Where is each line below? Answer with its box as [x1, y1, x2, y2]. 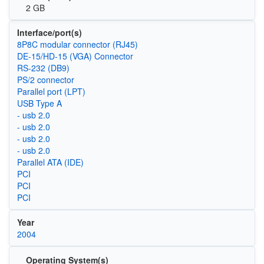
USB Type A [16, 97, 62, 109]
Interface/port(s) [16, 26, 82, 38]
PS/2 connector [16, 73, 74, 85]
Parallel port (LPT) [16, 85, 85, 97]
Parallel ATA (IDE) [16, 156, 84, 168]
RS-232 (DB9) [16, 61, 70, 74]
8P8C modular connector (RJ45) [16, 38, 138, 50]
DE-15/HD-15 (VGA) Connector [16, 49, 133, 62]
